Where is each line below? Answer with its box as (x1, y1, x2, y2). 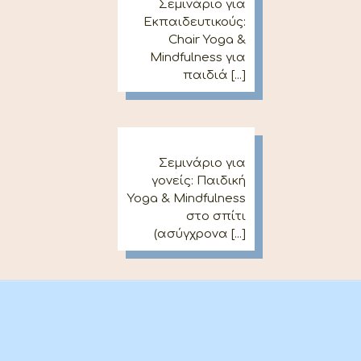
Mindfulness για (150, 51, 247, 64)
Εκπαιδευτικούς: (143, 15, 247, 29)
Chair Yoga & (168, 33, 247, 47)
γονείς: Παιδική (151, 174, 247, 188)
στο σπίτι (186, 210, 247, 223)
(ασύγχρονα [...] (154, 227, 247, 241)
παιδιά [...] (183, 68, 247, 82)
